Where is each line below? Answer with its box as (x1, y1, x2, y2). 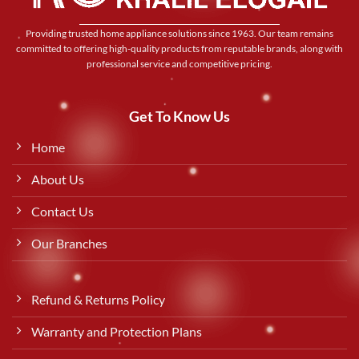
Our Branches (31, 235, 107, 251)
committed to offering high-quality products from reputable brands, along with (16, 42, 343, 55)
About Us (31, 171, 84, 187)
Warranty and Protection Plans (31, 323, 202, 339)
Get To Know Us (129, 108, 230, 125)
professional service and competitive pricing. (87, 58, 272, 71)
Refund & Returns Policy (31, 291, 165, 307)
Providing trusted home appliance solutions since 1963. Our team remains (26, 27, 333, 40)
